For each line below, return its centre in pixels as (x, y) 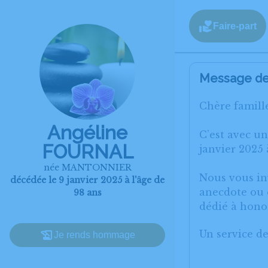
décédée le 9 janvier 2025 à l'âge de (87, 180)
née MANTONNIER (87, 167)
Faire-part (235, 26)
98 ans (87, 193)
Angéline (87, 133)
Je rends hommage (95, 235)
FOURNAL (87, 152)
